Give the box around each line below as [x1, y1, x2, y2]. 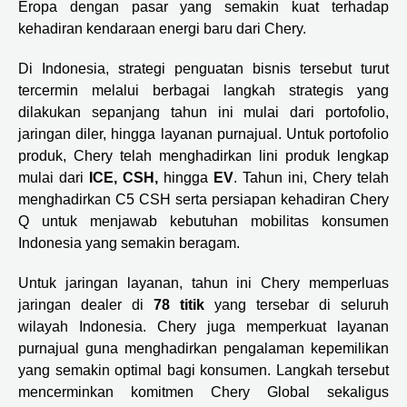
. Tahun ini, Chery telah [233, 170, 389, 185]
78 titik [154, 297, 214, 313]
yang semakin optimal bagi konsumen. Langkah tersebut [18, 362, 389, 378]
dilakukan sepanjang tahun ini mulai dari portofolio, [18, 104, 389, 120]
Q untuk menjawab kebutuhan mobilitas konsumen [18, 213, 389, 229]
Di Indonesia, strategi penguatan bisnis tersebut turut [18, 61, 389, 76]
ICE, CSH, [89, 170, 164, 185]
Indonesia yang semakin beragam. [18, 235, 240, 251]
